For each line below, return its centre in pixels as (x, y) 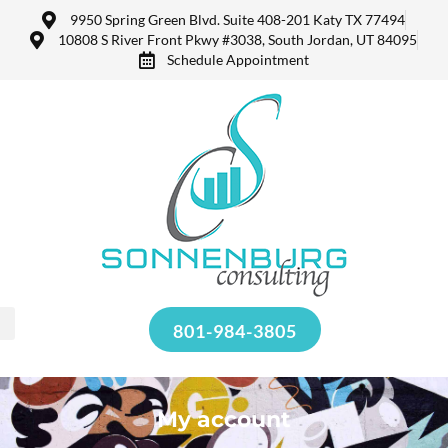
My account (224, 419)
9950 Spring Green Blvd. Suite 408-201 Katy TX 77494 (237, 19)
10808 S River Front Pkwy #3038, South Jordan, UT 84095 (237, 39)
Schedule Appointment (237, 59)
